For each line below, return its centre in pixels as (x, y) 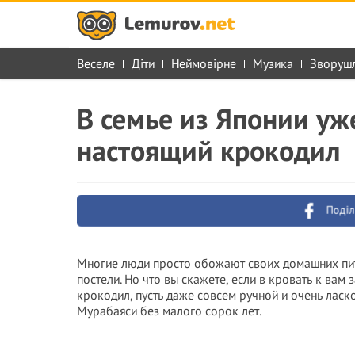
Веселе (96, 63)
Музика (273, 63)
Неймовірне (204, 63)
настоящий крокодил (208, 150)
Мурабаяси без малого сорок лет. (169, 311)
